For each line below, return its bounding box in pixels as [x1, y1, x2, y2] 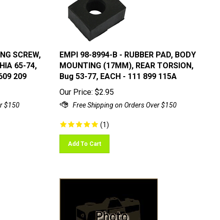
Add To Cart [67, 136, 101, 143]
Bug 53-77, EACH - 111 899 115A [59, 67, 177, 77]
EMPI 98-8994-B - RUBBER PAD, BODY [59, 46, 196, 55]
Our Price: [59, 83, 93, 92]
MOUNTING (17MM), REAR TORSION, [59, 56, 193, 66]
